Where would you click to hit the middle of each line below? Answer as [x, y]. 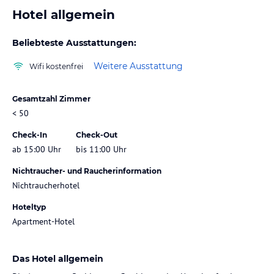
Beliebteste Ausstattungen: [74, 43]
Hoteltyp [29, 207]
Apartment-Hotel [43, 221]
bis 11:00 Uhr [101, 149]
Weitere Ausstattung [138, 66]
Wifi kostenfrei [56, 66]
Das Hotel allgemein [58, 258]
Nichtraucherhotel [46, 185]
